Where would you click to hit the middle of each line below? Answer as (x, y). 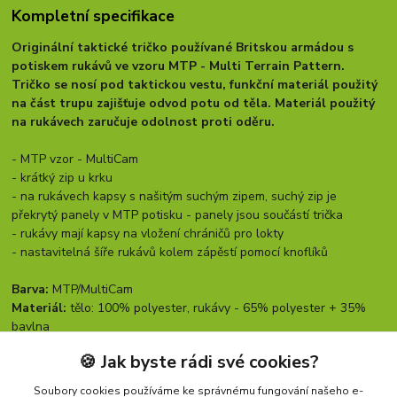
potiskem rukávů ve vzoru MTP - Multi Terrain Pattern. (179, 66)
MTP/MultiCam (93, 290)
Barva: (32, 290)
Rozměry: (40, 346)
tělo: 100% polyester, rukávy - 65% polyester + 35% (218, 308)
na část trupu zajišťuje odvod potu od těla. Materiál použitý (194, 104)
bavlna (31, 327)
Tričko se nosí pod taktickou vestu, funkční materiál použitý (195, 85)
